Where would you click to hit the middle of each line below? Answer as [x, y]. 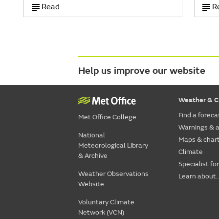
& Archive [93, 156]
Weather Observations [113, 174]
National [92, 135]
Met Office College [107, 117]
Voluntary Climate [106, 202]
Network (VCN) [101, 213]
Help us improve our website [142, 71]
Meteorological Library [113, 146]
